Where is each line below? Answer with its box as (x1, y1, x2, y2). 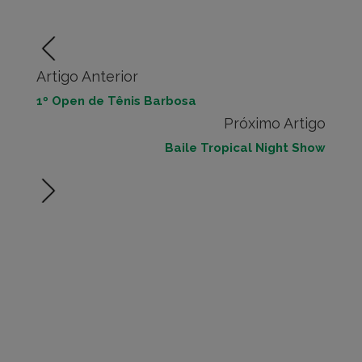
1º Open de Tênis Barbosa (36, 94, 196, 108)
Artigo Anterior (36, 68, 138, 85)
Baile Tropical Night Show (165, 141, 326, 155)
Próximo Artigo (224, 115, 326, 132)
